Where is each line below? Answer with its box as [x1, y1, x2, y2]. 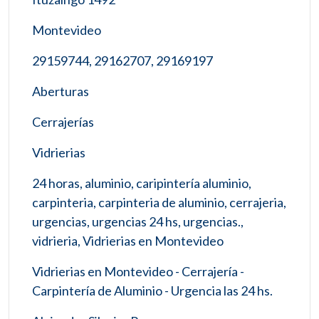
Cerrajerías [32, 113, 94, 130]
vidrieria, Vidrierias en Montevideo [32, 232, 224, 249]
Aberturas [32, 83, 89, 99]
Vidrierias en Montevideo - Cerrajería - [32, 263, 244, 279]
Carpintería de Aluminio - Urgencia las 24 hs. [32, 282, 273, 298]
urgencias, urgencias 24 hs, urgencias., [32, 213, 244, 229]
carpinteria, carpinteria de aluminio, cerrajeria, [32, 194, 286, 210]
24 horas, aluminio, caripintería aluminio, [32, 174, 251, 191]
